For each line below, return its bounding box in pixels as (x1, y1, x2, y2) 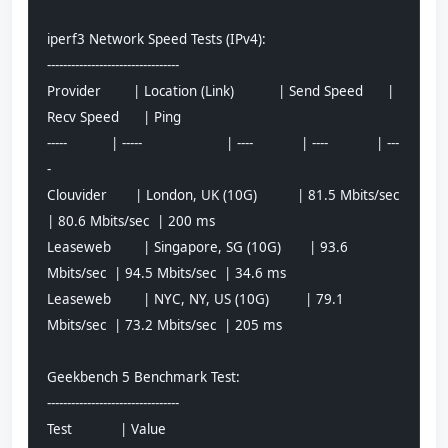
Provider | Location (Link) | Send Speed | (47, 81, 394, 100)
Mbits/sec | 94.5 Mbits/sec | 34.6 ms (47, 263, 318, 282)
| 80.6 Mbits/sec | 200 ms (47, 211, 251, 230)
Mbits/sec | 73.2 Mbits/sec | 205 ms (47, 315, 318, 334)
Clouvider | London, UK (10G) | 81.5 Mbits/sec (47, 185, 399, 204)
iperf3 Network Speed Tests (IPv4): (47, 29, 266, 48)
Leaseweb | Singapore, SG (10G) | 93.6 (47, 237, 348, 256)
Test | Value (47, 419, 266, 438)
